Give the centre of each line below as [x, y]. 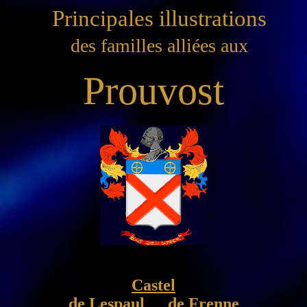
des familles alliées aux [159, 46]
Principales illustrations [159, 18]
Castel [153, 285]
